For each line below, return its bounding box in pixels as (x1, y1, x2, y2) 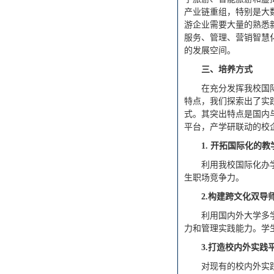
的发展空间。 (184, 46, 235, 55)
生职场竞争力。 (184, 173, 244, 182)
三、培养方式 (201, 65, 253, 74)
